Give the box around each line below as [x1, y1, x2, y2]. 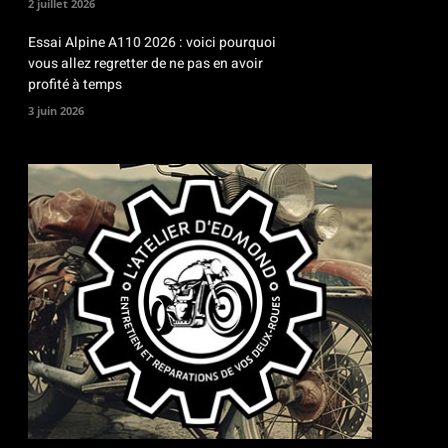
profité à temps [28, 74, 122, 96]
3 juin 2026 [28, 103, 84, 119]
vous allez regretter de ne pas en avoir [28, 53, 263, 75]
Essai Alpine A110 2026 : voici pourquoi [28, 32, 276, 54]
